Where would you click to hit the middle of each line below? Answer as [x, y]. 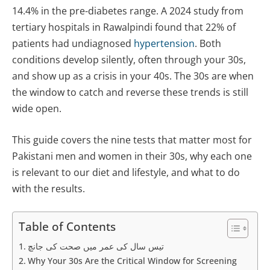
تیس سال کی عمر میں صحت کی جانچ [96, 246]
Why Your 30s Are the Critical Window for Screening [132, 261]
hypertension [164, 44]
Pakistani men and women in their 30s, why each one [132, 156]
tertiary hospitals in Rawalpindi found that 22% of [124, 27]
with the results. [49, 188]
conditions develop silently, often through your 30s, [129, 60]
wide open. [37, 109]
